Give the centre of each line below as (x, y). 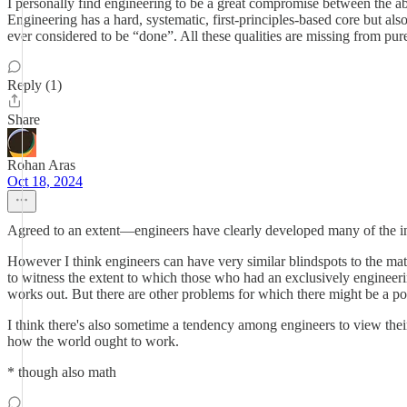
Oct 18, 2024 (45, 181)
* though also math (62, 372)
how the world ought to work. (93, 341)
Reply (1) (35, 85)
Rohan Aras (41, 165)
